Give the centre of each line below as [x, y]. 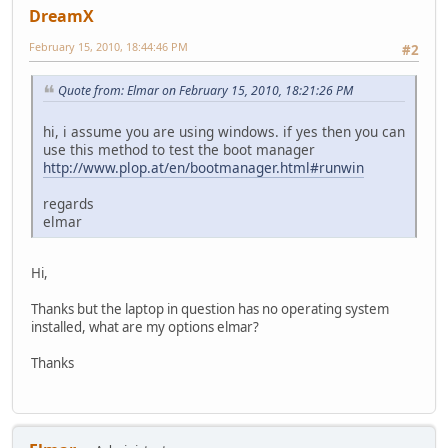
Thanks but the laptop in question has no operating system [210, 308]
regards [68, 203]
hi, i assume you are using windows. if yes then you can [224, 131]
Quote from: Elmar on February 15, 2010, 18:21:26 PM [205, 91]
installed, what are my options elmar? [145, 326]
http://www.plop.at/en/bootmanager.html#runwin [203, 167]
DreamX [61, 15]
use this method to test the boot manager [179, 149]
